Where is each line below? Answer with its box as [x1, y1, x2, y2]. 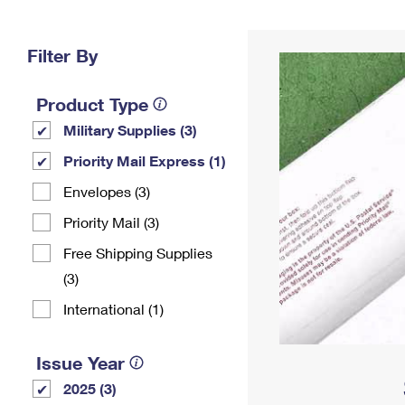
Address [269, 31, 322, 46]
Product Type [36, 93, 148, 115]
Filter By [27, 44, 98, 66]
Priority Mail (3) [63, 213, 159, 231]
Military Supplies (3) [63, 121, 197, 138]
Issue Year [36, 352, 125, 373]
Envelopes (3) [63, 183, 150, 200]
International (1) [63, 300, 164, 317]
